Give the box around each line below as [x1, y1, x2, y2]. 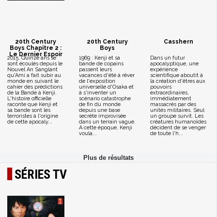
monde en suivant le [7, 78, 59, 84]
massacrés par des [150, 101, 196, 108]
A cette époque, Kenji [78, 124, 132, 131]
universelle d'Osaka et [78, 84, 134, 90]
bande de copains [78, 61, 124, 67]
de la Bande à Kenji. [7, 90, 57, 96]
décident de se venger [150, 124, 206, 131]
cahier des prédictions [7, 84, 62, 90]
